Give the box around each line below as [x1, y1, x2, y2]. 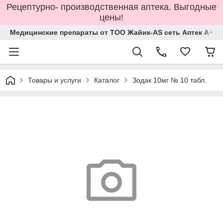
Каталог [94, 76, 119, 84]
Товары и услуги [28, 76, 81, 84]
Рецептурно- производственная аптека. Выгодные [6, 2, 217, 12]
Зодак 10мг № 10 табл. [132, 76, 207, 84]
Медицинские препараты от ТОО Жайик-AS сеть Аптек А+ [10, 28, 213, 36]
